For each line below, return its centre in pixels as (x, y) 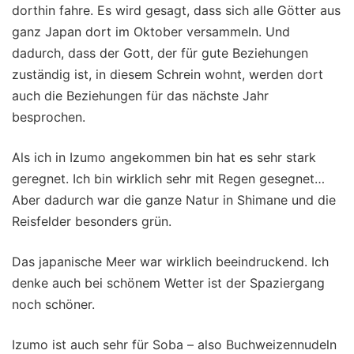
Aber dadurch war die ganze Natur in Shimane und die (174, 200)
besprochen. (49, 117)
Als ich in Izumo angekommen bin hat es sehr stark (164, 158)
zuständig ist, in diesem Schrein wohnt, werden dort (168, 75)
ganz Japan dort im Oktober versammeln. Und (151, 32)
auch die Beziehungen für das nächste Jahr (140, 96)
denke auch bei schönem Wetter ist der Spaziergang (168, 283)
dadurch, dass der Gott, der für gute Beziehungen (160, 53)
